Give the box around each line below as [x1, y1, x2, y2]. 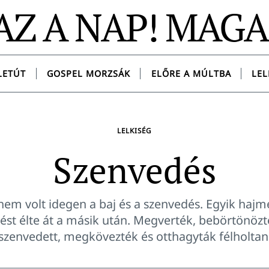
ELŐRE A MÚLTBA [151, 68, 231, 80]
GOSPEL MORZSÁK [46, 68, 130, 80]
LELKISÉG [116, 125, 153, 136]
